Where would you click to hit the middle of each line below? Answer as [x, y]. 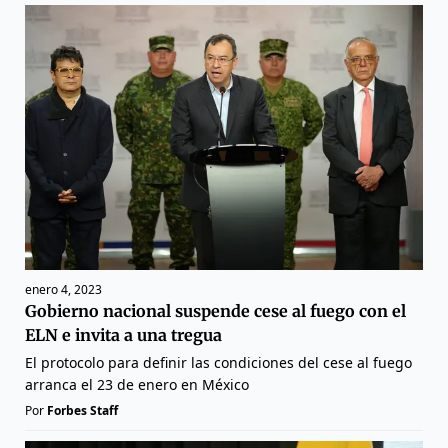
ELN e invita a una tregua [123, 335]
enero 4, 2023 [63, 290]
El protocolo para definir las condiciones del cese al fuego [218, 363]
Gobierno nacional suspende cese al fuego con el [215, 311]
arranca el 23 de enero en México [137, 385]
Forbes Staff [82, 411]
